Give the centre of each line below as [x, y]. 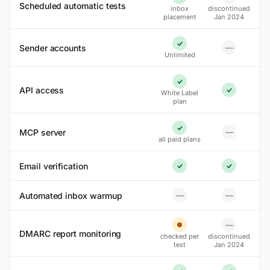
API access [42, 90]
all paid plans [180, 139]
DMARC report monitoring [71, 233]
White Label [180, 93]
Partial [191, 230]
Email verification [54, 166]
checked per [180, 236]
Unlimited [180, 55]
